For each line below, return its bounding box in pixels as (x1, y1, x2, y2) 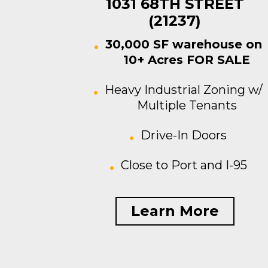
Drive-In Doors (141, 128, 227, 142)
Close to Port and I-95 (120, 158, 247, 172)
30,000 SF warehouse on (105, 37, 262, 51)
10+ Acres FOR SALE (123, 53, 250, 67)
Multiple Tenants (136, 98, 237, 112)
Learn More (130, 202, 219, 220)
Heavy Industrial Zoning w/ (105, 83, 263, 97)
